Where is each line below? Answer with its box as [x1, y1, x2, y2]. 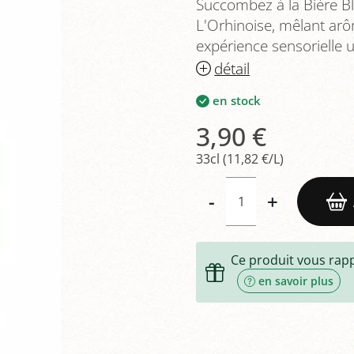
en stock [212, 92, 261, 109]
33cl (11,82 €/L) [196, 150, 284, 168]
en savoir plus [258, 273, 334, 289]
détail [214, 57, 250, 79]
